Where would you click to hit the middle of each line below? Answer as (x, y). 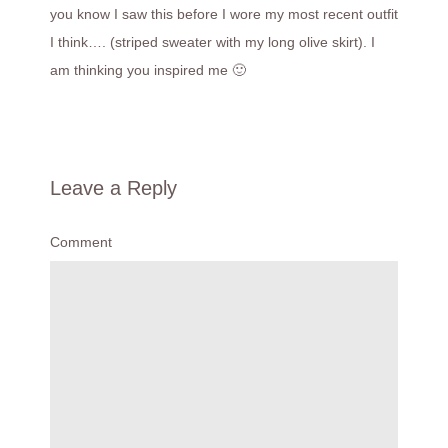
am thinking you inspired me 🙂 (148, 70)
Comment (81, 242)
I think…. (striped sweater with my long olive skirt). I (212, 42)
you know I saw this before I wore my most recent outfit (224, 14)
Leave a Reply (113, 188)
